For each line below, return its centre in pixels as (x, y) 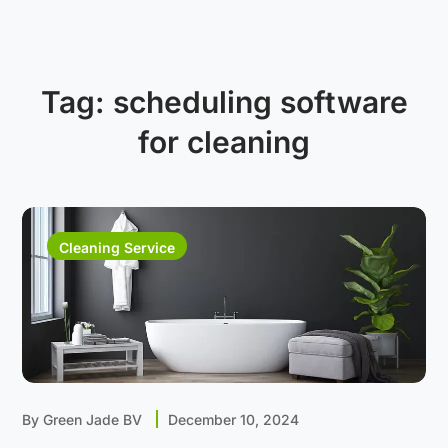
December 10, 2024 (234, 420)
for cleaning (224, 142)
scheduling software (260, 102)
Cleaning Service (117, 247)
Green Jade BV (95, 420)
